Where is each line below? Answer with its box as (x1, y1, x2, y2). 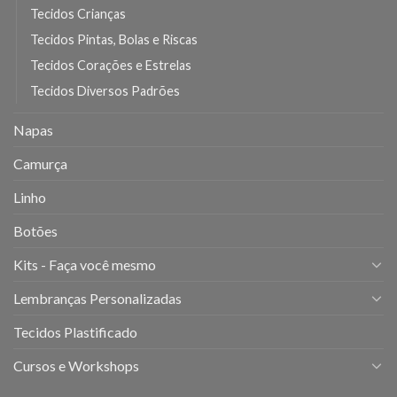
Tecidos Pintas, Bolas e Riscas (30, 31, 198, 47)
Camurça (13, 154, 67, 172)
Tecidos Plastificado (13, 323, 137, 340)
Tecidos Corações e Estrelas (30, 57, 191, 73)
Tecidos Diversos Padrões (30, 82, 180, 98)
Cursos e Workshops (13, 356, 139, 374)
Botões (13, 222, 58, 239)
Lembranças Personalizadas (13, 289, 182, 307)
